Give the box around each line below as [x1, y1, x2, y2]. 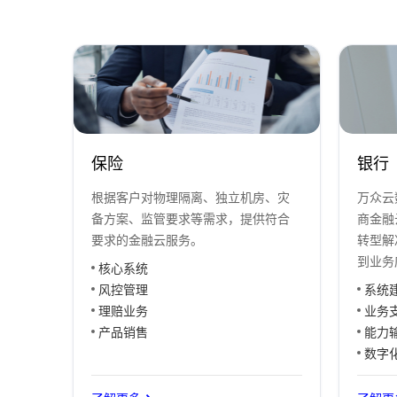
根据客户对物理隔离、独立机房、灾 [91, 191, 290, 205]
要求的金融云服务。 [91, 233, 203, 247]
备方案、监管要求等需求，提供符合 [91, 212, 290, 226]
